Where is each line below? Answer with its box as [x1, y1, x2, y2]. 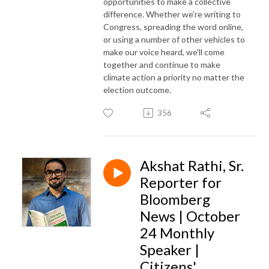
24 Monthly [140, 223, 214, 241]
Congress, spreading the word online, [103, 21, 243, 32]
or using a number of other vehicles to [103, 34, 245, 44]
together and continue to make [103, 59, 220, 70]
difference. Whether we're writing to [103, 8, 241, 19]
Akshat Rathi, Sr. [140, 156, 244, 174]
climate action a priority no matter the [103, 71, 244, 82]
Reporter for [140, 173, 222, 191]
